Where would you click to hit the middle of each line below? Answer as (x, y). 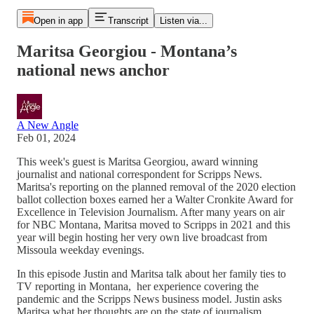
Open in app (58, 21)
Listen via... (183, 21)
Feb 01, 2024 (46, 137)
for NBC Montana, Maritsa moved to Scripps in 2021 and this (153, 224)
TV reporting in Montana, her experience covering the (138, 286)
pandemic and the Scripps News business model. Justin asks (149, 299)
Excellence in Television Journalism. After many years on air (151, 212)
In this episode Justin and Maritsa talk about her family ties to (151, 273)
